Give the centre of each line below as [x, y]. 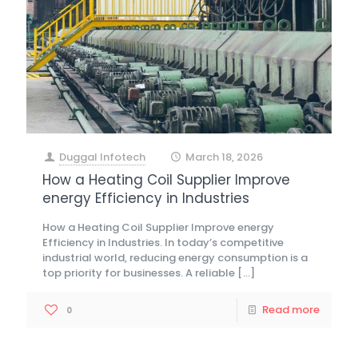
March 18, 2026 [225, 157]
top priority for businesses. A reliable [139, 272]
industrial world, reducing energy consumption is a [175, 257]
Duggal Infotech [103, 157]
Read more [291, 309]
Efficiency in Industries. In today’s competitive [163, 242]
